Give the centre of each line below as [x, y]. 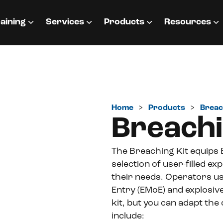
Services [65, 22]
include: [128, 216]
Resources [188, 22]
